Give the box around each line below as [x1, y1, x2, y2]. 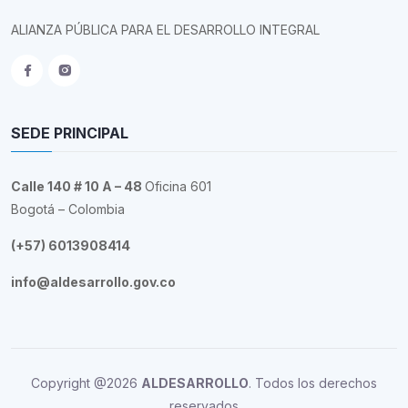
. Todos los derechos [249, 374, 377, 391]
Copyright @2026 [31, 374, 141, 391]
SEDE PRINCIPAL [11, 123, 128, 142]
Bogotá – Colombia [11, 200, 125, 217]
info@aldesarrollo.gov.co [11, 273, 176, 290]
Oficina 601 [145, 178, 211, 194]
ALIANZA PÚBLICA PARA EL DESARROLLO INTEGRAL [11, 21, 320, 37]
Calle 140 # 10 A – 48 [11, 178, 145, 194]
